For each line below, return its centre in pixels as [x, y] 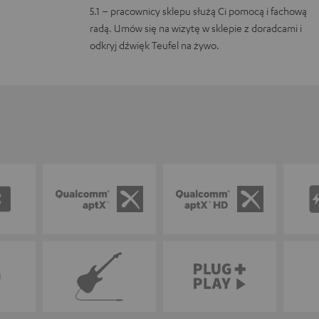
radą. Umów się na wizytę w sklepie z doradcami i [196, 27]
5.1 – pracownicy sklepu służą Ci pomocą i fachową [199, 10]
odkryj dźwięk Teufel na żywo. [155, 45]
